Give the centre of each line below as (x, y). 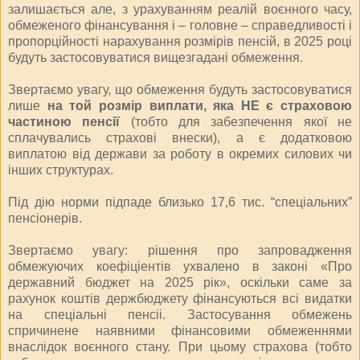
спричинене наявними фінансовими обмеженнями (180, 330)
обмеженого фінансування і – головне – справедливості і (180, 25)
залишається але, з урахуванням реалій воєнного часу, (180, 9)
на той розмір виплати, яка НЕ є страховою (199, 105)
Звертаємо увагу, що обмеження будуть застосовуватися (180, 89)
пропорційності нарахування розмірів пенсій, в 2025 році (180, 41)
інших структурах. (61, 170)
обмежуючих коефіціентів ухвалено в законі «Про (180, 266)
